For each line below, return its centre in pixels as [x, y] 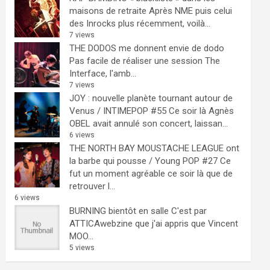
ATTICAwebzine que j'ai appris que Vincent [154, 224]
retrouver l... [93, 186]
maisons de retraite [108, 11]
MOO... [82, 236]
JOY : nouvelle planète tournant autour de [151, 98]
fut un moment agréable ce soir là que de [151, 174]
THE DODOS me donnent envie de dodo [147, 48]
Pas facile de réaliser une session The [145, 61]
